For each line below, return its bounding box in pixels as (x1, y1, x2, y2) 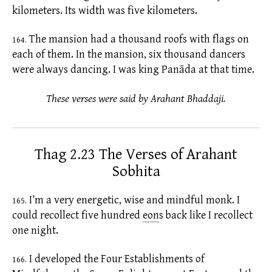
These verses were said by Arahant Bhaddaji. (46, 92, 226, 105)
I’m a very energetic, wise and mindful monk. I (27, 193, 240, 206)
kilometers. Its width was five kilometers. (12, 4, 197, 17)
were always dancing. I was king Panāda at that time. (12, 63, 254, 76)
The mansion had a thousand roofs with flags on (27, 33, 249, 46)
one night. (12, 223, 58, 237)
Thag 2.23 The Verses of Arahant (35, 145, 237, 163)
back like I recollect (166, 208, 253, 222)
